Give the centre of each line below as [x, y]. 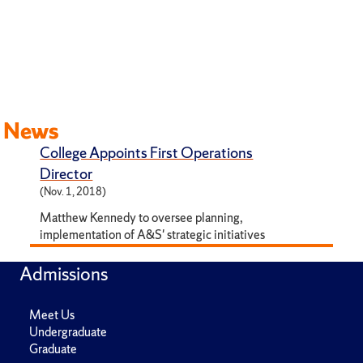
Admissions [64, 274]
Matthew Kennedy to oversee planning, [141, 218]
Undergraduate [68, 332]
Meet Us [52, 315]
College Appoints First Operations [147, 153]
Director [66, 174]
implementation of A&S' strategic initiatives [153, 235]
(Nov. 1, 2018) [73, 192]
